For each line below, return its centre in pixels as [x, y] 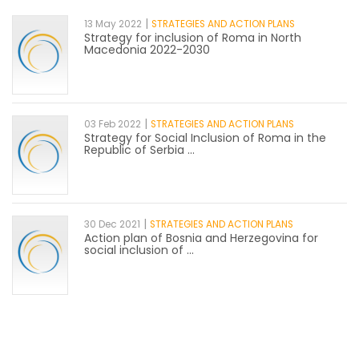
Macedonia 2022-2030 [147, 50]
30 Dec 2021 [112, 224]
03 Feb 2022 [113, 124]
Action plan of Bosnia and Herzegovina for [201, 238]
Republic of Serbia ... [139, 150]
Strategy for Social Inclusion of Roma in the [205, 138]
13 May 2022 [113, 24]
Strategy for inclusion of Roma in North [193, 38]
